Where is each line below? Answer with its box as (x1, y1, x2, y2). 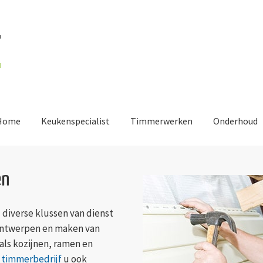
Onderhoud (213, 115, 258, 127)
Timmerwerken (130, 115, 193, 127)
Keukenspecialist (41, 115, 110, 127)
